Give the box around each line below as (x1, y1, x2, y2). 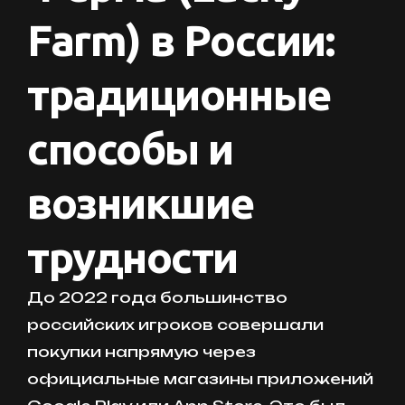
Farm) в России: (27, 14, 334, 64)
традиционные (27, 69, 332, 118)
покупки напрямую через (27, 342, 256, 361)
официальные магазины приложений (27, 369, 373, 388)
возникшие (27, 177, 256, 227)
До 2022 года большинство (27, 287, 287, 306)
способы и (27, 123, 234, 173)
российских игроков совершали (27, 315, 324, 334)
